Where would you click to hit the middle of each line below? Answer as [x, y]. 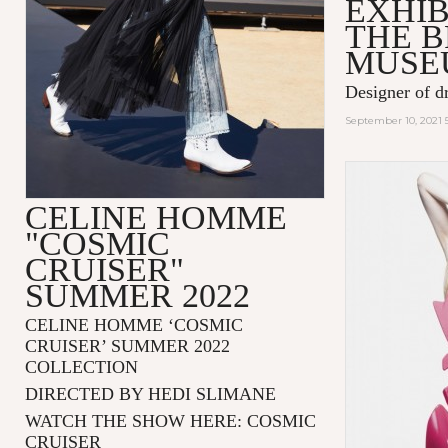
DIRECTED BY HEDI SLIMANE [150, 393]
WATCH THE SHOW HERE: [135, 420]
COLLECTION [81, 366]
